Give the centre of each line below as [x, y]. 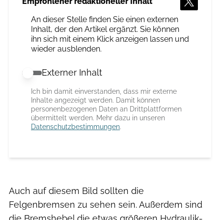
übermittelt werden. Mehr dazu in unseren [98, 118]
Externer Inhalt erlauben [72, 74]
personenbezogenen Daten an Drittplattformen [106, 109]
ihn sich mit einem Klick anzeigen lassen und [110, 39]
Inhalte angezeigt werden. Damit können [96, 100]
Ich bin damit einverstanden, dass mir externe [104, 92]
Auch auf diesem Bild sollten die [76, 191]
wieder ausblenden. [66, 49]
